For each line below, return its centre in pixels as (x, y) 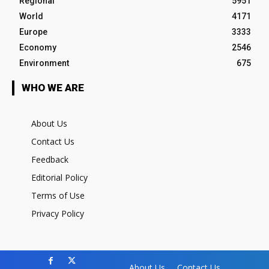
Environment (44, 63)
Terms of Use (58, 195)
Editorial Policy (59, 177)
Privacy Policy (58, 213)
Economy (38, 47)
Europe (33, 32)
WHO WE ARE (53, 87)
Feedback (50, 159)
